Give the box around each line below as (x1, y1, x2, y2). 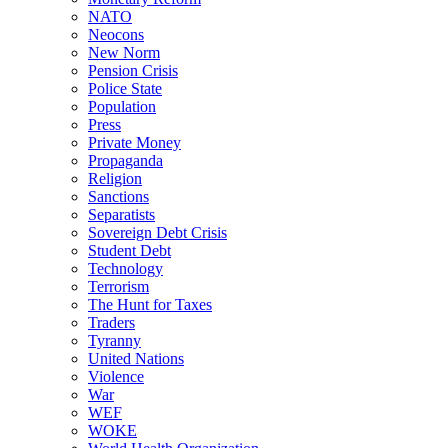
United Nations (88, 349, 184, 367)
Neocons (88, 25, 144, 43)
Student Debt (88, 241, 171, 259)
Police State (88, 79, 162, 97)
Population (88, 97, 156, 115)
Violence (88, 367, 144, 385)
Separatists (88, 205, 155, 223)
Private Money (88, 133, 181, 151)
